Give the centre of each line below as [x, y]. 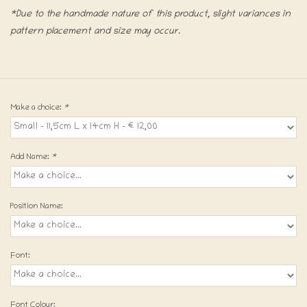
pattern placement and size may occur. [95, 32]
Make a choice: [37, 108]
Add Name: [31, 157]
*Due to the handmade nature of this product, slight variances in [150, 14]
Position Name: [37, 206]
